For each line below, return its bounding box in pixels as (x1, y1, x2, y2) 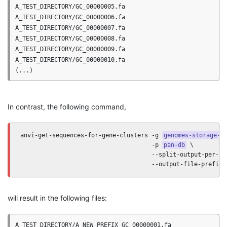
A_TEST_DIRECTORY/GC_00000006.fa (15, 14, 125, 21)
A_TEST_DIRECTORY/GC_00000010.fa (15, 56, 125, 63)
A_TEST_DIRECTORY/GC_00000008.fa (15, 35, 125, 42)
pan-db (164, 141, 185, 148)
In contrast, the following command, (8, 102, 126, 111)
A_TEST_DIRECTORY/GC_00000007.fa (15, 24, 125, 31)
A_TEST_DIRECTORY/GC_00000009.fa (15, 46, 125, 53)
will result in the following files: (8, 194, 107, 202)
